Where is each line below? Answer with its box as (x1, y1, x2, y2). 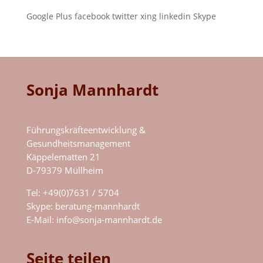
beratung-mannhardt (55, 200, 140, 212)
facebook (74, 10, 110, 22)
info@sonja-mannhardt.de (56, 213, 162, 225)
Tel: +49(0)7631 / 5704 (26, 186, 119, 198)
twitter (112, 10, 138, 22)
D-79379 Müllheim (26, 164, 103, 176)
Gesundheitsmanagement (26, 137, 130, 149)
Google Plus (26, 10, 72, 22)
